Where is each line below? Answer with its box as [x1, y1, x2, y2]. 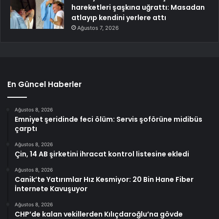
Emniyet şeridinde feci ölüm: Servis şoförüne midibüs [15, 114, 202, 125]
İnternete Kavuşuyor [15, 184, 88, 194]
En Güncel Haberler [7, 79, 82, 90]
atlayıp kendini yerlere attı [71, 13, 166, 23]
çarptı [15, 124, 37, 134]
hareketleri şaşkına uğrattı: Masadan [71, 2, 205, 13]
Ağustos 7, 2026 [77, 24, 119, 32]
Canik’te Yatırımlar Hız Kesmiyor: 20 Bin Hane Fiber [15, 175, 194, 185]
